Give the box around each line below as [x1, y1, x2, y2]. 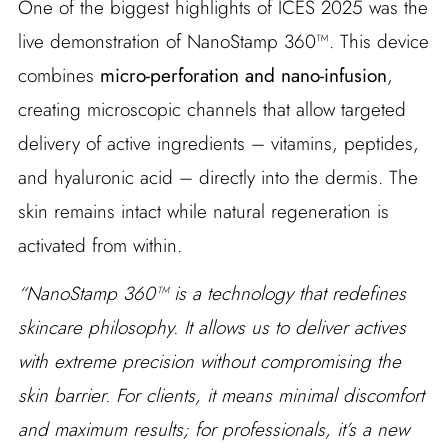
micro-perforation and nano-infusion [99, 61, 387, 89]
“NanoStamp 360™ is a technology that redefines [17, 279, 406, 307]
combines [17, 61, 100, 89]
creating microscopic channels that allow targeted [17, 95, 406, 123]
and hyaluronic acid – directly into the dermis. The [17, 163, 418, 191]
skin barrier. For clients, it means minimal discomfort [17, 381, 424, 409]
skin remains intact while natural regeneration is [17, 197, 389, 225]
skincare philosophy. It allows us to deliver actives [17, 313, 406, 341]
